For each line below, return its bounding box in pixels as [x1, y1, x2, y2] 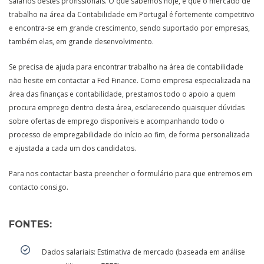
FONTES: [9, 218, 52, 230]
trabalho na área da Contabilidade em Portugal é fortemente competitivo [9, 9, 255, 19]
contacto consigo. [9, 181, 68, 192]
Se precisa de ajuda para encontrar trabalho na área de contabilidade [9, 61, 243, 72]
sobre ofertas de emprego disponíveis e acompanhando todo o [9, 115, 225, 126]
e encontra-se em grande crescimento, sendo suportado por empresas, [9, 22, 250, 33]
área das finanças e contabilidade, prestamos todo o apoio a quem [9, 88, 236, 99]
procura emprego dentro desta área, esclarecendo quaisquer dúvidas [9, 102, 245, 113]
